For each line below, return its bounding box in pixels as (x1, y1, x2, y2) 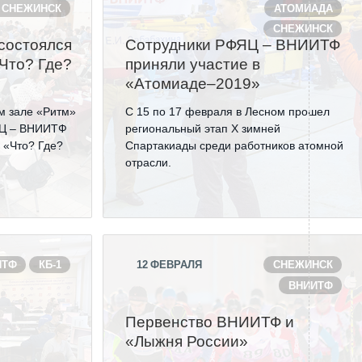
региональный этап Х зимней (125, 122, 281, 135)
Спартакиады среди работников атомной (125, 139, 344, 152)
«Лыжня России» (125, 333, 249, 350)
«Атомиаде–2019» (125, 75, 261, 92)
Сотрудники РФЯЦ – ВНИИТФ (125, 36, 341, 53)
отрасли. (125, 156, 172, 169)
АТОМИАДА (273, 2, 333, 15)
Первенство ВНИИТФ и (125, 314, 295, 330)
